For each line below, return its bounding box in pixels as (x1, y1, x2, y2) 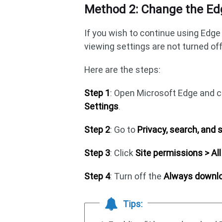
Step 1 (84, 87, 111, 98)
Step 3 (84, 147, 111, 158)
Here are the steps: (84, 64, 161, 75)
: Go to (110, 124, 138, 135)
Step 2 (84, 124, 111, 135)
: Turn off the (110, 170, 164, 181)
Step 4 (84, 170, 111, 181)
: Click (110, 147, 136, 158)
